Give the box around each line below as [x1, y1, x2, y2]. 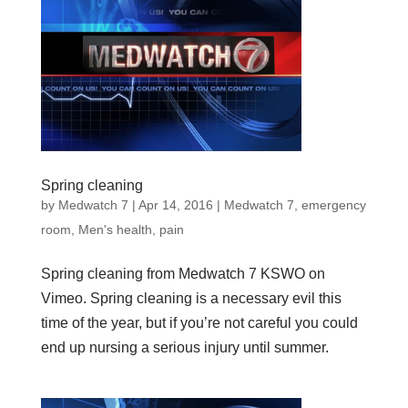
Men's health [77, 221, 152, 237]
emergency [301, 197, 366, 212]
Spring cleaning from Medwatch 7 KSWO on [40, 265, 325, 281]
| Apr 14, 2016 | [127, 197, 224, 212]
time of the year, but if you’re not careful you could [40, 314, 358, 331]
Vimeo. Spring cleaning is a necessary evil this [40, 290, 342, 306]
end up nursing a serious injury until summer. [40, 339, 329, 355]
